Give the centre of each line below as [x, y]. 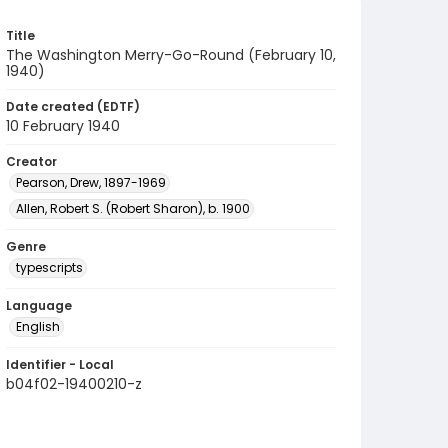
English [38, 326]
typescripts [49, 267]
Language [39, 305]
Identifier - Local [60, 364]
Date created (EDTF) [73, 106]
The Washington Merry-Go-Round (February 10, [171, 55]
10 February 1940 [63, 126]
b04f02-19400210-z [74, 384]
